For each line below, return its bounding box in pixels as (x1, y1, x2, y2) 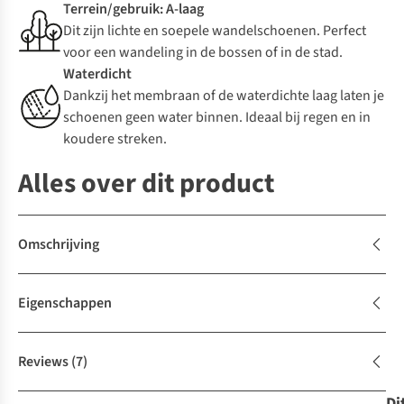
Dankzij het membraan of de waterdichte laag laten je (63, 86, 384, 106)
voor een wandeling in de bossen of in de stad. (63, 42, 343, 63)
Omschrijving (18, 234, 99, 255)
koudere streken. (63, 129, 167, 150)
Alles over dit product (18, 164, 274, 204)
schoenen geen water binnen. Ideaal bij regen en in (63, 107, 371, 128)
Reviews (18, 352, 69, 372)
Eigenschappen (18, 293, 112, 314)
